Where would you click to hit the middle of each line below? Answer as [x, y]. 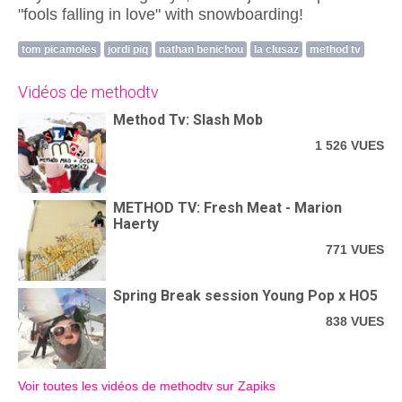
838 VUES [354, 321]
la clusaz [276, 50]
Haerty [136, 224]
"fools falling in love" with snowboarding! [161, 15]
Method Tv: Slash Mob [188, 120]
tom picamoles [59, 50]
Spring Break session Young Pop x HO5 [246, 295]
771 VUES [354, 249]
